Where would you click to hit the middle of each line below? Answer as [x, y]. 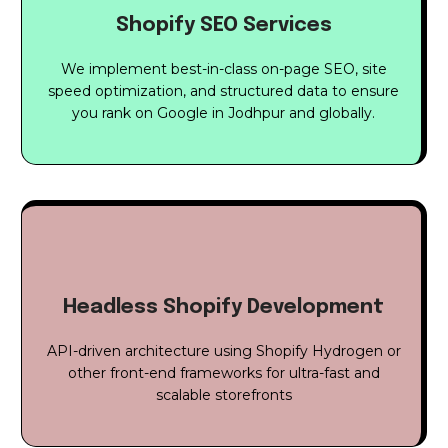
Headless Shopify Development [224, 308]
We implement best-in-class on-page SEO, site [223, 68]
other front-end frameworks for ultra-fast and [223, 373]
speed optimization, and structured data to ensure [224, 90]
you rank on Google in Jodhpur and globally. [224, 112]
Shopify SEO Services [223, 25]
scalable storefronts [223, 395]
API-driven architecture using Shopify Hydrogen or [223, 351]
